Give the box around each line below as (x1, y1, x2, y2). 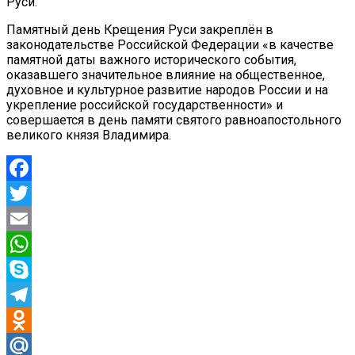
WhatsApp (6, 261, 63, 277)
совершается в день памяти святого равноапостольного (6, 112, 342, 128)
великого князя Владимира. (6, 127, 171, 143)
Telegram (6, 311, 58, 327)
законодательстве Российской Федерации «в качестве (6, 36, 334, 52)
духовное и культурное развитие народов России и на (6, 82, 328, 97)
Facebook (6, 185, 61, 200)
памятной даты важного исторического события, (6, 52, 296, 67)
